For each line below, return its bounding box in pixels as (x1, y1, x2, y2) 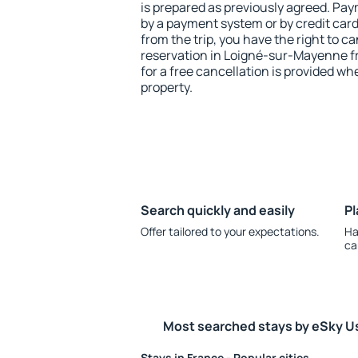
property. (141, 78, 193, 96)
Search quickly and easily (141, 201, 295, 219)
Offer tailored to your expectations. (141, 224, 320, 239)
